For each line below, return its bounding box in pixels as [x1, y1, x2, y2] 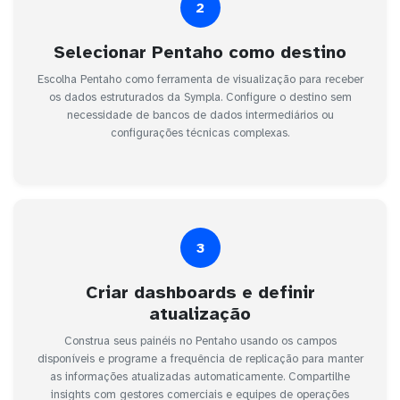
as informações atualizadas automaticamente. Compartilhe [50, 370, 350, 385]
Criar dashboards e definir [85, 281, 315, 304]
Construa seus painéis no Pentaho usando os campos [63, 334, 337, 349]
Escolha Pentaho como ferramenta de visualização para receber [37, 72, 363, 87]
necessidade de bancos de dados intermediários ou [66, 108, 334, 123]
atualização [149, 303, 251, 326]
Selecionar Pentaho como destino [54, 41, 346, 64]
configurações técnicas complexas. [111, 126, 289, 141]
